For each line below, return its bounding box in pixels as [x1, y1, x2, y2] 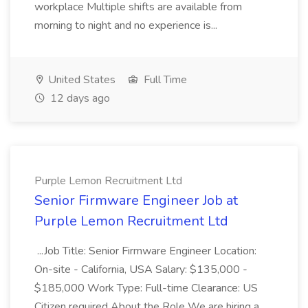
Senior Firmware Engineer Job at [34, 191, 238, 210]
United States [45, 72, 115, 87]
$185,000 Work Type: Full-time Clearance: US [34, 280, 258, 296]
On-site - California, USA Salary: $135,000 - [34, 262, 247, 277]
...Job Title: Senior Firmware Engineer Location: [34, 243, 256, 258]
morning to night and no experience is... [34, 18, 220, 33]
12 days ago [47, 91, 110, 106]
